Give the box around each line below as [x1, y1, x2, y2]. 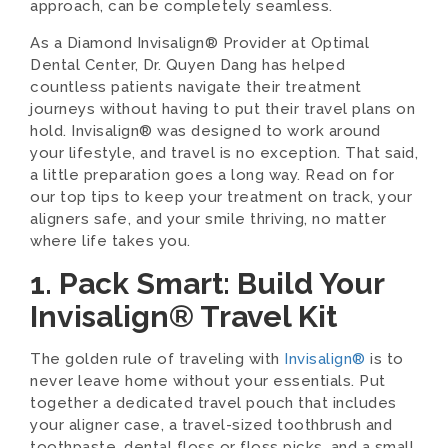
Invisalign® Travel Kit [30, 299, 337, 334]
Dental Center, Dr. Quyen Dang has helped [30, 56, 345, 74]
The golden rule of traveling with [30, 350, 284, 368]
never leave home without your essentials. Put [30, 372, 386, 390]
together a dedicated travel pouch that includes [30, 394, 397, 412]
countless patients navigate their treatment [30, 78, 362, 96]
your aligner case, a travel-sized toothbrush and [30, 416, 392, 434]
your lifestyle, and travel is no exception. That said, [30, 144, 418, 162]
